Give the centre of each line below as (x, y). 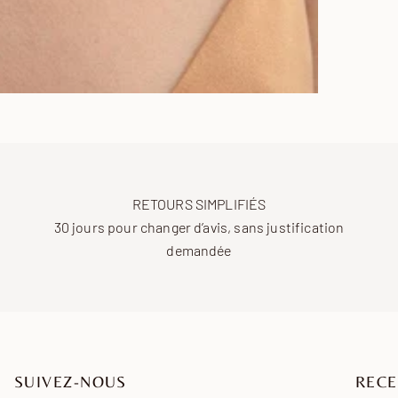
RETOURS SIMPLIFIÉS (199, 203)
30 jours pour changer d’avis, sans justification (199, 227)
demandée (199, 250)
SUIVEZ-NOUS (71, 381)
